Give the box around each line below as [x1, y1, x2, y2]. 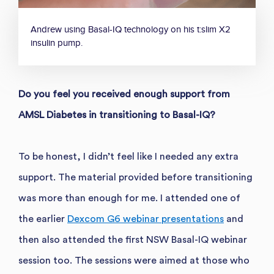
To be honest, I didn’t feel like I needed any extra [18, 151, 239, 161]
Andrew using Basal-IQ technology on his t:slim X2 [31, 24, 231, 35]
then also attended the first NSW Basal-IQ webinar [18, 234, 247, 245]
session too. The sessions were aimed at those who [18, 255, 250, 265]
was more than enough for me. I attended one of [18, 193, 240, 203]
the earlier [18, 213, 67, 224]
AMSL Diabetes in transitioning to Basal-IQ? [18, 109, 215, 120]
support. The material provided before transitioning [18, 172, 253, 182]
